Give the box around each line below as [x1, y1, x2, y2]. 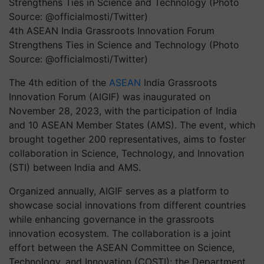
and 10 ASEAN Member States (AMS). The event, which [9, 119, 255, 131]
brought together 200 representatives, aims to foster [9, 133, 246, 145]
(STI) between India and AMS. [9, 161, 141, 173]
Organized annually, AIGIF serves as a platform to [9, 185, 229, 197]
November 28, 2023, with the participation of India [9, 105, 237, 117]
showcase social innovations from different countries [9, 199, 246, 211]
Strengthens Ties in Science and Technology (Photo [9, 39, 239, 51]
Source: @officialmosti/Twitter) [9, 53, 148, 65]
